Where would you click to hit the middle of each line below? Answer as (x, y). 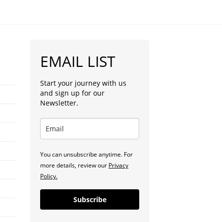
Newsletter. (59, 103)
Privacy (118, 165)
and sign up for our (72, 93)
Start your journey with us (83, 83)
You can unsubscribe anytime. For (86, 154)
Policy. (49, 176)
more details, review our (74, 165)
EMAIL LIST (78, 61)
